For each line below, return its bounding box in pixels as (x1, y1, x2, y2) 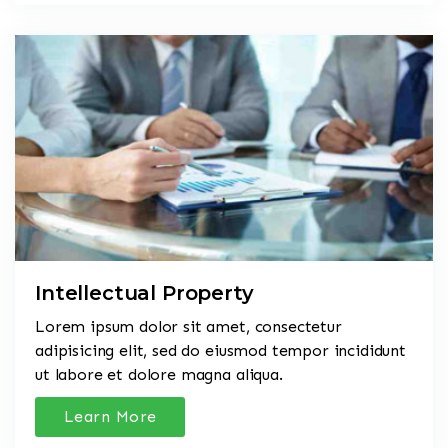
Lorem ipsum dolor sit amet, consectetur (35, 316, 342, 336)
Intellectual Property (35, 280, 254, 305)
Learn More (63, 406, 157, 426)
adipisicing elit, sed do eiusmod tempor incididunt (35, 340, 406, 360)
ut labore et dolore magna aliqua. (35, 364, 283, 384)
